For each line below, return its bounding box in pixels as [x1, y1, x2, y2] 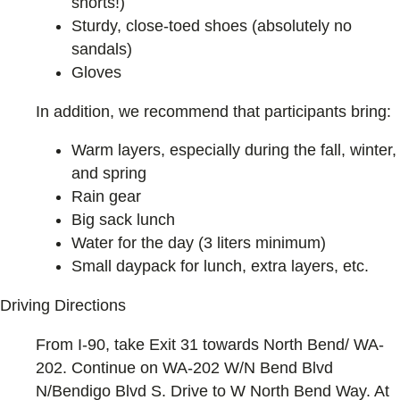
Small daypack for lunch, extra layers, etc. [71, 257, 369, 276]
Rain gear [71, 187, 141, 206]
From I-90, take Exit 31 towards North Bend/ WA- [36, 336, 384, 354]
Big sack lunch [71, 211, 175, 229]
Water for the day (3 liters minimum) [71, 234, 326, 253]
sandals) [71, 39, 132, 58]
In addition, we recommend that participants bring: [36, 102, 391, 121]
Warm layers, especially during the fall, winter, [71, 141, 396, 160]
